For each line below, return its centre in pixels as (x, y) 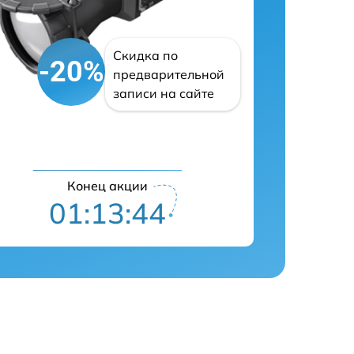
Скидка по (146, 56)
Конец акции (107, 186)
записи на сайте (164, 94)
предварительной (169, 75)
